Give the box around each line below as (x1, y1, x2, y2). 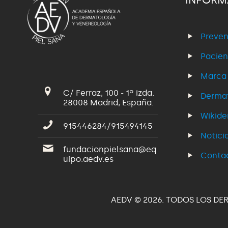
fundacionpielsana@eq (63, 144, 156, 154)
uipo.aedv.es (63, 154, 113, 164)
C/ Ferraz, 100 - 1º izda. (63, 88, 154, 98)
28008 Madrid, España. (63, 97, 154, 107)
